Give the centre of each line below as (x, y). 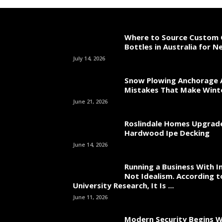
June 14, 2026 (90, 144)
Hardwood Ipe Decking (167, 133)
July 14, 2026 (89, 58)
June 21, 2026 (90, 101)
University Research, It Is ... (123, 185)
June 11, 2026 (90, 197)
